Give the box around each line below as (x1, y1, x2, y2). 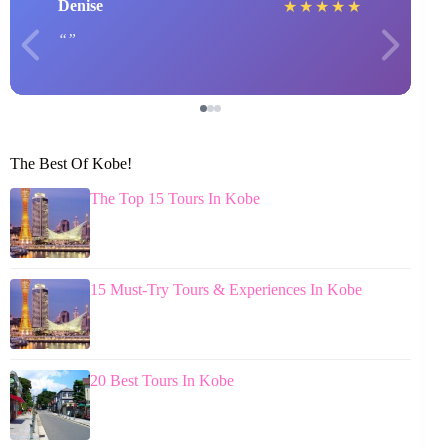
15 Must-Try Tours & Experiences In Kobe (90, 280, 362, 298)
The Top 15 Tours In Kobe (90, 189, 260, 207)
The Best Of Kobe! (10, 154, 132, 172)
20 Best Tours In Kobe (90, 371, 234, 389)
